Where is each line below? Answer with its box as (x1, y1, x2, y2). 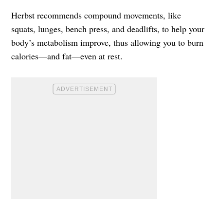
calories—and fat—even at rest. (11, 50, 123, 62)
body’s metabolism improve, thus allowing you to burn (11, 36, 203, 49)
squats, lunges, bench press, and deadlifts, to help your (11, 23, 204, 35)
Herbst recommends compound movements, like (11, 9, 181, 21)
